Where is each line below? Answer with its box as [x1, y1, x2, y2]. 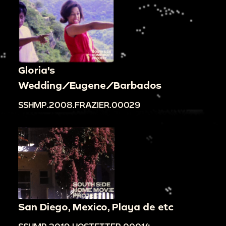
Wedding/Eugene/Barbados [18, 79, 161, 91]
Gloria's [18, 64, 55, 76]
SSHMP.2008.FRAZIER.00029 [18, 100, 141, 110]
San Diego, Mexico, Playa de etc [18, 201, 174, 213]
